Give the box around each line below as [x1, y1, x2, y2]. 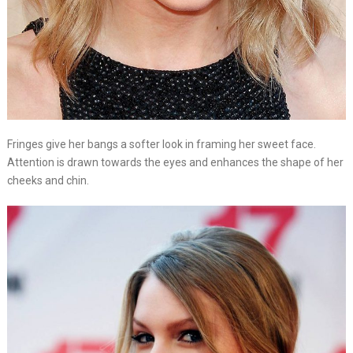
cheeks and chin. [6, 174, 89, 188]
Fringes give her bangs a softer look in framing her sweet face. [6, 138, 316, 151]
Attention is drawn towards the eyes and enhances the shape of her [6, 156, 344, 169]
